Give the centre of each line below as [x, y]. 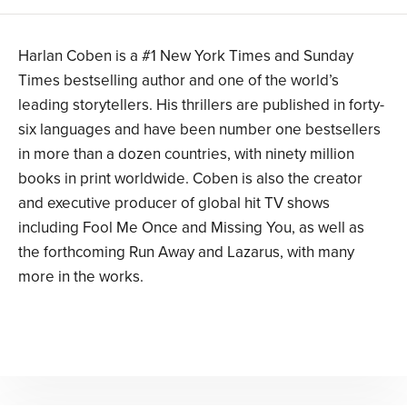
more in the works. [81, 277]
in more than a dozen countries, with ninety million [186, 154]
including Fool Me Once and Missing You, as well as [191, 228]
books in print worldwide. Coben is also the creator [190, 179]
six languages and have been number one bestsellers [199, 130]
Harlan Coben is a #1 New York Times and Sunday [186, 56]
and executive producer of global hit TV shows [174, 203]
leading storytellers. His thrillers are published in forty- [201, 105]
